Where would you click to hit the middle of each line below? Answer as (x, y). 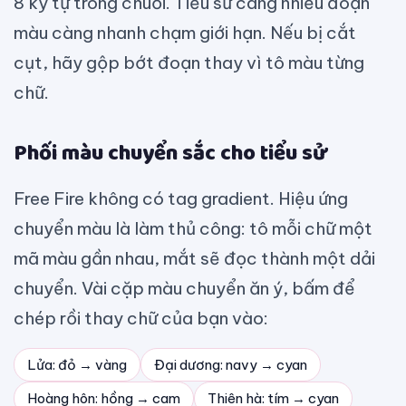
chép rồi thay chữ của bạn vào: (141, 319)
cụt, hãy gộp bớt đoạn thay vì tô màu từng (189, 63)
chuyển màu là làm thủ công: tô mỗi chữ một (193, 229)
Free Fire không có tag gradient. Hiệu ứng (181, 199)
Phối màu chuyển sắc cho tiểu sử (171, 154)
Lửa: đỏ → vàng (77, 365)
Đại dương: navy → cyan (231, 365)
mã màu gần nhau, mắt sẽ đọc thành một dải (194, 259)
